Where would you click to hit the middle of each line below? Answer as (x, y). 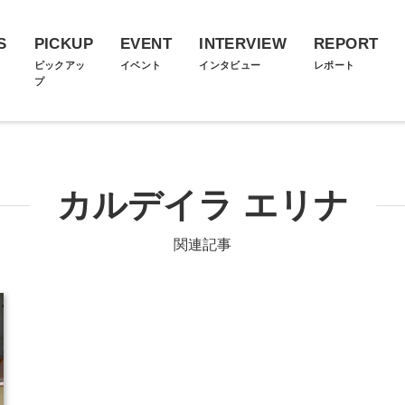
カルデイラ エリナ (202, 205)
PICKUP (64, 44)
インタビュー (230, 65)
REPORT (346, 44)
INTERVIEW (243, 44)
